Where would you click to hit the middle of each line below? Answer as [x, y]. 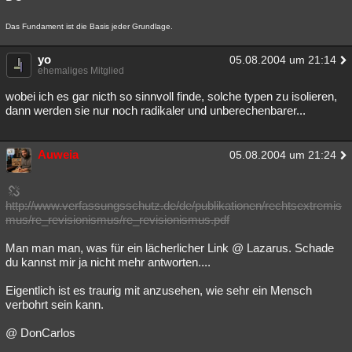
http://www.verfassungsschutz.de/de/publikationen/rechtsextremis [174, 205]
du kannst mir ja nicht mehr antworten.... [108, 262]
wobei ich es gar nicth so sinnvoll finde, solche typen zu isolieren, [171, 96]
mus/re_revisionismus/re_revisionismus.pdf [117, 220]
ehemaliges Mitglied [81, 71]
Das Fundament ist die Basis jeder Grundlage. [89, 26]
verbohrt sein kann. [55, 304]
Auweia [58, 154]
